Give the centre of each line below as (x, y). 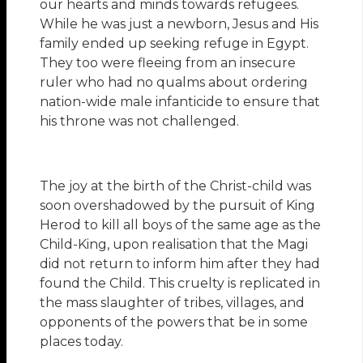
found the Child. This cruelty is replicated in (180, 284)
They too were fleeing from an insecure (168, 63)
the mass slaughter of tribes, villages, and (173, 303)
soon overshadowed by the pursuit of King (178, 206)
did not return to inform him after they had (180, 264)
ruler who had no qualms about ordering (174, 83)
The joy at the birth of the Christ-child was (176, 186)
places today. (82, 342)
